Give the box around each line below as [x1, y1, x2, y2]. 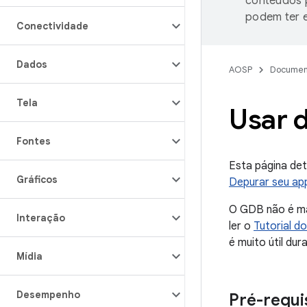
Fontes [16, 135, 51, 147]
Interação [16, 212, 65, 224]
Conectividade [16, 20, 88, 32]
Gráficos [16, 173, 58, 186]
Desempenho [16, 288, 80, 301]
